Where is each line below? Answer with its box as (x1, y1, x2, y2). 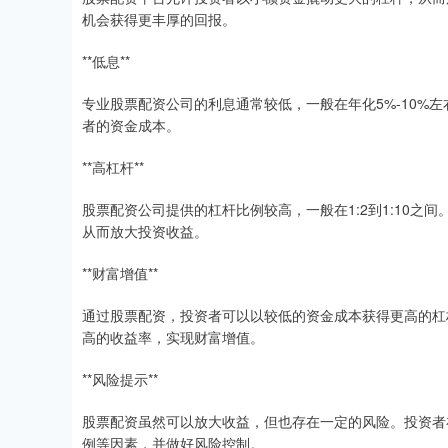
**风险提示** (82, 369, 158, 390)
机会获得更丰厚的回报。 (82, 9, 236, 30)
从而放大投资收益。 (82, 221, 208, 242)
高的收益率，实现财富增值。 (82, 327, 264, 348)
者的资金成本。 (82, 115, 180, 136)
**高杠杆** (82, 157, 144, 178)
